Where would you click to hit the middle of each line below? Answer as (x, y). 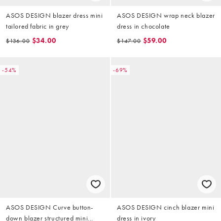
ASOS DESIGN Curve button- (50, 207)
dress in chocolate (144, 26)
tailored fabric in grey (37, 26)
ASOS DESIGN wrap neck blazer (166, 16)
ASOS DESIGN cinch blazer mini (166, 207)
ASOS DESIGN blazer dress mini (55, 16)
